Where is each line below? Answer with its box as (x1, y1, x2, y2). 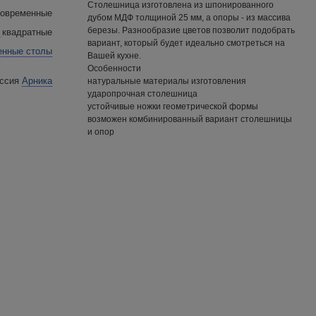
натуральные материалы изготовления (87, 76, 246, 86)
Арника (22, 75, 52, 86)
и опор (87, 127, 114, 137)
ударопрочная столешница (87, 89, 197, 99)
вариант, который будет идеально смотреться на (87, 38, 285, 48)
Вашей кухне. (87, 51, 141, 61)
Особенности (87, 63, 141, 73)
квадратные (2, 27, 52, 37)
